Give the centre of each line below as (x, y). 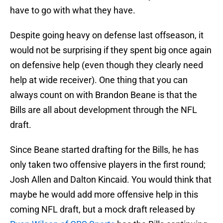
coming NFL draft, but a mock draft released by (103, 210)
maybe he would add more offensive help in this (104, 195)
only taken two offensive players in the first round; (108, 165)
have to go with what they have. (73, 10)
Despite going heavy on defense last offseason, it (107, 35)
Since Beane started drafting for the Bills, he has (104, 150)
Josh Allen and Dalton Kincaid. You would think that (111, 180)
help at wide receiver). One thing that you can (99, 80)
